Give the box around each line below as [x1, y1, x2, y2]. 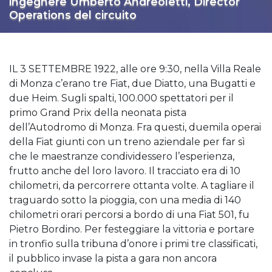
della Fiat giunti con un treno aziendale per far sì [9, 136, 245, 148]
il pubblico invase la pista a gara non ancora [9, 253, 217, 265]
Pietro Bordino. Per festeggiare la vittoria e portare [9, 223, 254, 236]
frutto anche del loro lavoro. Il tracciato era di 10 [9, 165, 240, 177]
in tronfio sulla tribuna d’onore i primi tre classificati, [9, 238, 257, 250]
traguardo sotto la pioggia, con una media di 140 [9, 194, 241, 206]
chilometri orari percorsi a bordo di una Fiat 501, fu [9, 209, 250, 221]
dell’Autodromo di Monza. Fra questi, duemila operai [9, 121, 261, 134]
